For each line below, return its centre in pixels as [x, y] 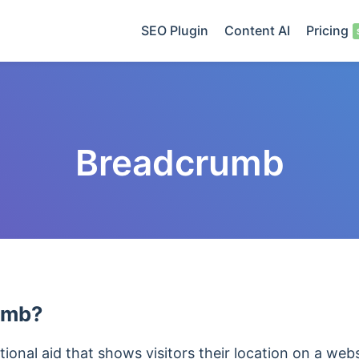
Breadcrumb [179, 163]
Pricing [327, 30]
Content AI [257, 30]
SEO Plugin [175, 30]
